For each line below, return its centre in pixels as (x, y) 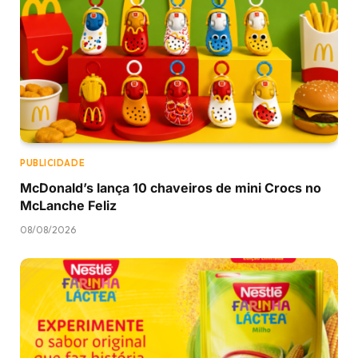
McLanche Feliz (68, 205)
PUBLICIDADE (53, 163)
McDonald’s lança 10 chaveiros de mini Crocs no (171, 187)
